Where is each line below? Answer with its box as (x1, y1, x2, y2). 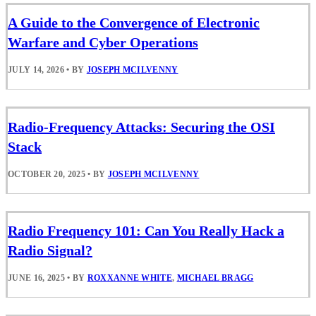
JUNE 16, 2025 (8, 272, 65, 283)
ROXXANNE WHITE (87, 272, 172, 283)
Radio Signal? (8, 242, 92, 258)
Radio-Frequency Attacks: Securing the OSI (8, 119, 275, 135)
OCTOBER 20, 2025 (8, 169, 85, 179)
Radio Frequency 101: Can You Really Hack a (8, 222, 284, 238)
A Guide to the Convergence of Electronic (8, 15, 260, 31)
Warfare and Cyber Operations (8, 35, 198, 51)
